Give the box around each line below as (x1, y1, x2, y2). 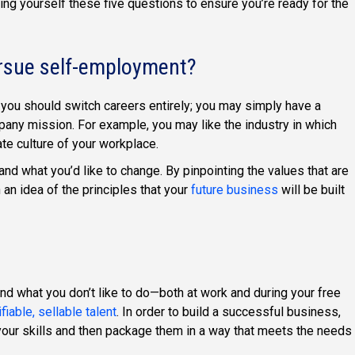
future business (191, 182, 278, 198)
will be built (278, 182, 345, 198)
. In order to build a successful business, (116, 303, 341, 319)
